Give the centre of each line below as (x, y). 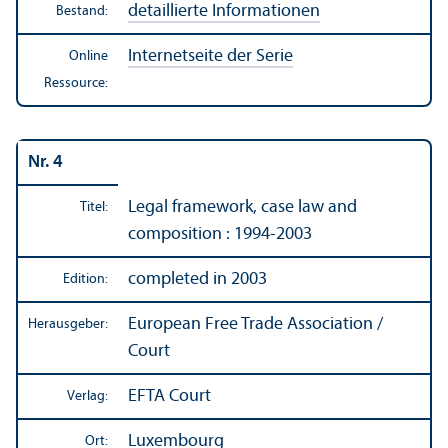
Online (88, 56)
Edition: (85, 279)
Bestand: (82, 11)
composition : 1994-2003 (220, 234)
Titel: (94, 207)
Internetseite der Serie (210, 56)
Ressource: (76, 83)
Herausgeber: (68, 324)
